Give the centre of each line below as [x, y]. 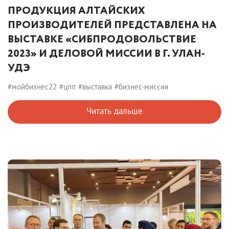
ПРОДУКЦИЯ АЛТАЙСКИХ [76, 11]
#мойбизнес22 [32, 86]
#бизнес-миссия [141, 86]
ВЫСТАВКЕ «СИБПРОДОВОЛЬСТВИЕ [102, 39]
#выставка [95, 86]
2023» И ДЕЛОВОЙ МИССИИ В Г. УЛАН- [106, 54]
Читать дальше [114, 111]
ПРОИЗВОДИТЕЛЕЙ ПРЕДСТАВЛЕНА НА [112, 25]
